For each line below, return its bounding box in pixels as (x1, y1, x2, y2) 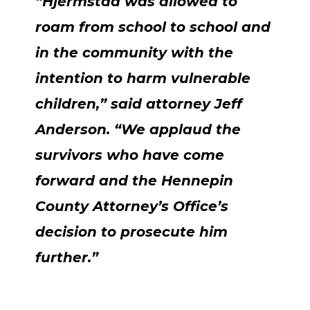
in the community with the (35, 44, 233, 62)
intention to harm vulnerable (35, 70, 250, 87)
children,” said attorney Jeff (35, 95, 242, 113)
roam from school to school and (35, 19, 271, 36)
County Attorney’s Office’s (35, 198, 228, 215)
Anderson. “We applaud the (35, 121, 241, 138)
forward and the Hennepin (35, 172, 233, 190)
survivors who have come (35, 147, 224, 164)
